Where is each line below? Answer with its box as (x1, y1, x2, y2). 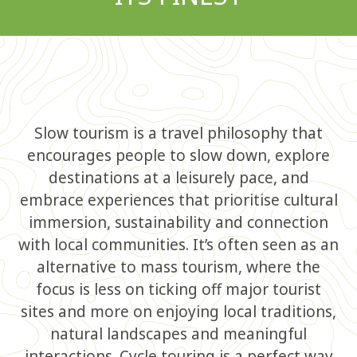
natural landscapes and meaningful (50, 324, 307, 344)
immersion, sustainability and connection (29, 212, 328, 233)
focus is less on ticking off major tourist (36, 279, 321, 300)
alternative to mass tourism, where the (37, 257, 320, 277)
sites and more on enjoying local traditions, (21, 301, 336, 322)
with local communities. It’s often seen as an (18, 234, 339, 255)
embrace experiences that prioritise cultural (19, 190, 338, 210)
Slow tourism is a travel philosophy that (34, 123, 323, 143)
